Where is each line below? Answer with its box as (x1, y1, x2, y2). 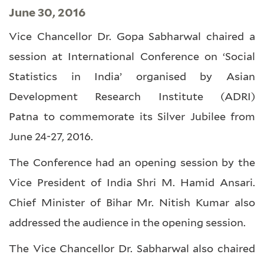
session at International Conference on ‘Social (9, 50, 255, 62)
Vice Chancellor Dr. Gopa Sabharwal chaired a (9, 30, 255, 42)
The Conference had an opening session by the (9, 156, 255, 169)
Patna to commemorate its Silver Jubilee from (9, 110, 255, 123)
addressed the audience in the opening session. (9, 216, 248, 229)
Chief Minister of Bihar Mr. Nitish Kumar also (9, 196, 255, 209)
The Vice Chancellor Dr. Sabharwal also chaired (9, 242, 255, 255)
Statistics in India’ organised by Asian (9, 70, 255, 82)
